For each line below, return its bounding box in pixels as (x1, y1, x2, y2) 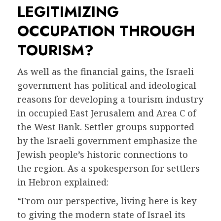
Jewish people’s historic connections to (17, 148, 188, 161)
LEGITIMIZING (17, 1, 119, 23)
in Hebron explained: (17, 176, 109, 188)
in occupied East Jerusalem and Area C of (17, 107, 196, 119)
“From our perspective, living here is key (17, 195, 196, 207)
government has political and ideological (17, 79, 196, 92)
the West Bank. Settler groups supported (17, 121, 194, 133)
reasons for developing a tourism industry (17, 93, 203, 106)
